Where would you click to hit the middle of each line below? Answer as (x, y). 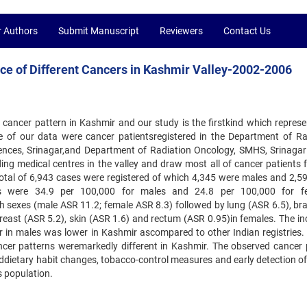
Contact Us (247, 31)
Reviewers (181, 31)
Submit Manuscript (99, 31)
